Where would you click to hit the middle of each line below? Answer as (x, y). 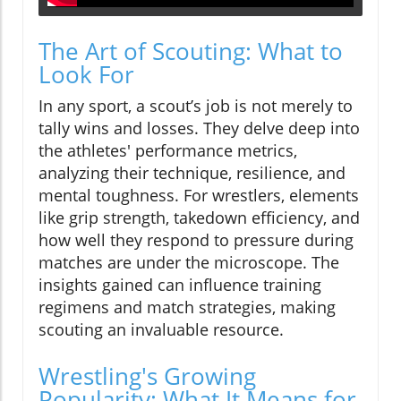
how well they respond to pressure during (196, 239)
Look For (86, 74)
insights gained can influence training (180, 284)
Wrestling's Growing (147, 375)
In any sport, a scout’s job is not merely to (196, 105)
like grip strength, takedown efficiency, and (199, 217)
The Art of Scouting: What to (191, 51)
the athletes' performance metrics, (168, 150)
